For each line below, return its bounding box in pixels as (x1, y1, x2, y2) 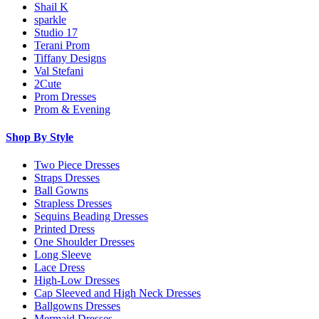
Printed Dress (34, 223, 95, 236)
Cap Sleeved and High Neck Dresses (34, 287, 201, 300)
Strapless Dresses (34, 197, 112, 210)
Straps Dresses (34, 172, 100, 184)
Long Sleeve (34, 249, 91, 261)
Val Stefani (34, 64, 83, 77)
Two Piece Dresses (34, 159, 120, 172)
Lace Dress (34, 261, 85, 274)
